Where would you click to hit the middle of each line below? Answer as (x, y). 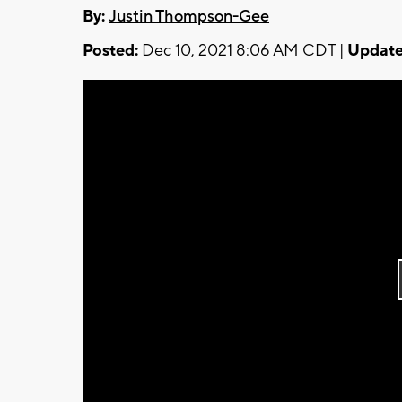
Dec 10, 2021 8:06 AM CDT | (243, 50)
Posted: (110, 50)
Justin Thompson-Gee (189, 16)
